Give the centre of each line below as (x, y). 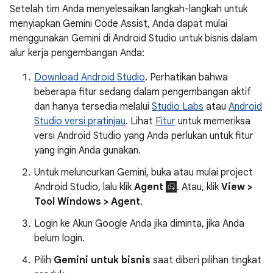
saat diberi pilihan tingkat (206, 260)
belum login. (59, 238)
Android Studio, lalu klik (84, 187)
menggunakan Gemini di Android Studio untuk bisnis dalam (133, 38)
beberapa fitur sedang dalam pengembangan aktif (143, 92)
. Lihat (140, 121)
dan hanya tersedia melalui (93, 107)
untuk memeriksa (213, 121)
